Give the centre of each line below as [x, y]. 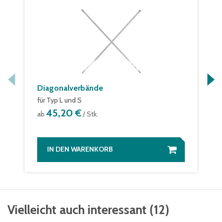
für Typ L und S [59, 100]
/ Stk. [90, 114]
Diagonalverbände [70, 88]
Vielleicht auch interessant [77, 210]
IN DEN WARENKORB [80, 149]
